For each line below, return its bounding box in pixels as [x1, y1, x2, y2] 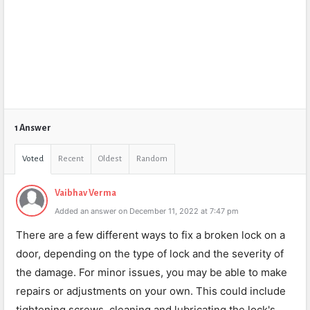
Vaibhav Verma [55, 188, 116, 198]
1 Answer [15, 123, 51, 133]
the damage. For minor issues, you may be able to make [16, 266, 287, 279]
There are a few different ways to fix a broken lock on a [16, 228, 285, 241]
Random [136, 154, 167, 163]
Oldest [98, 154, 122, 163]
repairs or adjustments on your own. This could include [16, 284, 286, 298]
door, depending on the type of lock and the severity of [16, 247, 284, 260]
